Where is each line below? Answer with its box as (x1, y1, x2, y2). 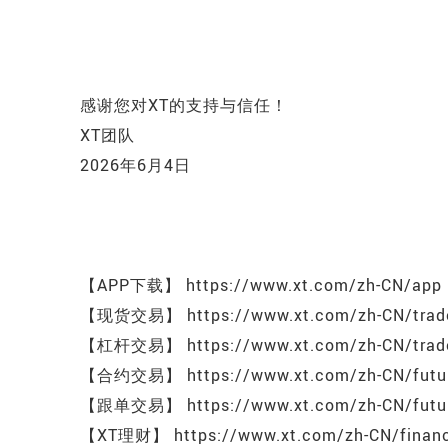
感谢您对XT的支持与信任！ (80, 94, 288, 116)
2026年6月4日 (80, 154, 191, 176)
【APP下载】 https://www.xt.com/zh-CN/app (80, 274, 442, 296)
